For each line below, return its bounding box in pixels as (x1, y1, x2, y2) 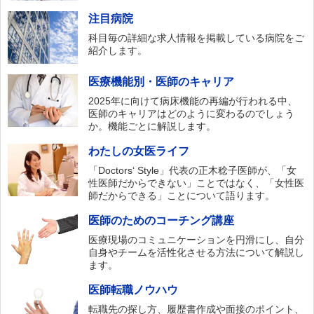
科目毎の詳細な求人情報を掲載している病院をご (88, 32, 305, 44)
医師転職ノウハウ (88, 283, 179, 296)
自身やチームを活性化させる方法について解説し (88, 247, 305, 259)
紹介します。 (88, 45, 148, 57)
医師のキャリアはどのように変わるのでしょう (88, 108, 295, 120)
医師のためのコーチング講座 (88, 214, 235, 227)
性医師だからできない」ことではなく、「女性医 (88, 177, 305, 189)
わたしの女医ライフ (88, 144, 190, 158)
